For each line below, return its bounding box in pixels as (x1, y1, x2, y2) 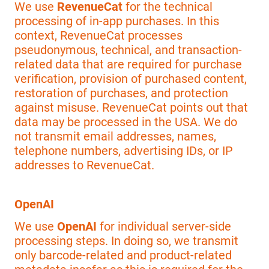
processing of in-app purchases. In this (14, 13, 219, 28)
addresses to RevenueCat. (14, 157, 154, 172)
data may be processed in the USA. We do (14, 114, 237, 129)
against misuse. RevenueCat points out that (14, 100, 248, 115)
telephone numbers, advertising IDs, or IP (14, 143, 233, 158)
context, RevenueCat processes (14, 28, 183, 43)
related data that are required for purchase (14, 56, 242, 71)
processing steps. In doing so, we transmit (14, 233, 238, 248)
